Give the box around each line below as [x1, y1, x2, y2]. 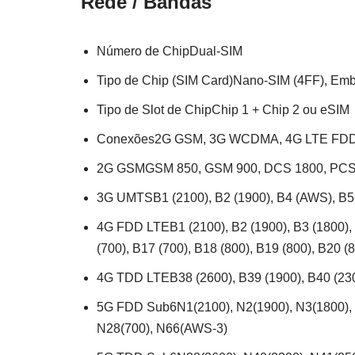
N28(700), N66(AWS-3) [97, 321, 227, 335]
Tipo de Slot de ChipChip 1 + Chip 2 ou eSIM [97, 102, 349, 116]
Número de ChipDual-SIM [97, 44, 242, 58]
